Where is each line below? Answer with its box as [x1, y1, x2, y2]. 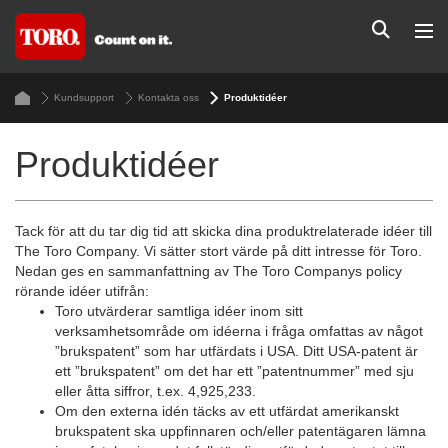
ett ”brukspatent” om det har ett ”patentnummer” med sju [55, 363, 414, 379]
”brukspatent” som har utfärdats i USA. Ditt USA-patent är [55, 343, 418, 359]
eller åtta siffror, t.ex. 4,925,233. [55, 383, 256, 399]
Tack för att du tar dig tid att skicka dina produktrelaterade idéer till [15, 223, 432, 239]
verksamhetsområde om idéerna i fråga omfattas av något [55, 323, 423, 339]
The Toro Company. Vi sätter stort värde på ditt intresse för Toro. [15, 243, 422, 259]
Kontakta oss [138, 92, 199, 103]
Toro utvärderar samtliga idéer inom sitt [55, 303, 303, 319]
